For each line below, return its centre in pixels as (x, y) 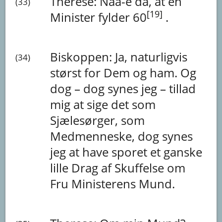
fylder (116, 17)
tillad (183, 88)
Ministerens (105, 183)
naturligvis (159, 56)
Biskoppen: (83, 56)
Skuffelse (141, 167)
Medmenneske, (94, 136)
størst (67, 72)
